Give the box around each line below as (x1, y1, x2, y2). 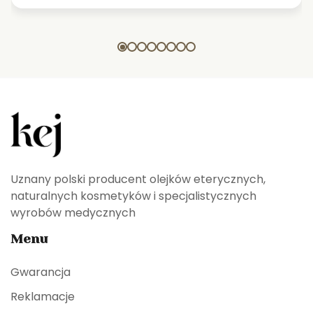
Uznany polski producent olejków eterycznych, (10, 170, 265, 187)
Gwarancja (10, 263, 71, 280)
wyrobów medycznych (10, 204, 136, 221)
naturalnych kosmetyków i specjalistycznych (10, 187, 256, 204)
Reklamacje (10, 288, 75, 305)
